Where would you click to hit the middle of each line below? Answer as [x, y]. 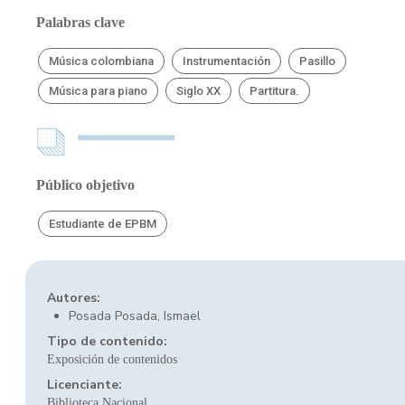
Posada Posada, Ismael [135, 316]
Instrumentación [227, 61]
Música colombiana [101, 61]
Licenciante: [85, 385]
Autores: [74, 298]
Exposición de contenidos [112, 359]
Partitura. [275, 91]
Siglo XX [199, 91]
